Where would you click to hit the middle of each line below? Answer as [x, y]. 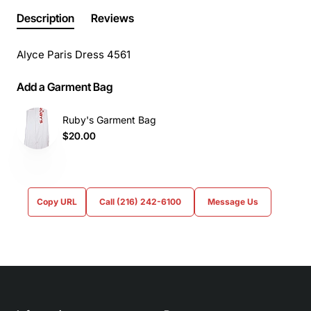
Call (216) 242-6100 [140, 201]
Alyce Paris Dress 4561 [74, 54]
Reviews [112, 18]
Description [45, 18]
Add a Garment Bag [65, 86]
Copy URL [57, 201]
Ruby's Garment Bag [109, 120]
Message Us [233, 201]
